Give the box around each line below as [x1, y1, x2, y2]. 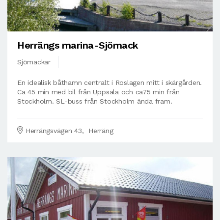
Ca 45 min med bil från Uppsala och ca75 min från [17, 88, 180, 96]
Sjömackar [17, 58, 51, 66]
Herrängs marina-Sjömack [17, 39, 138, 52]
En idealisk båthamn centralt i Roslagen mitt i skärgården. [17, 79, 202, 87]
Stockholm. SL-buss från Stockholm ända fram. [17, 97, 172, 106]
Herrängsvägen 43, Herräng [25, 127, 113, 135]
